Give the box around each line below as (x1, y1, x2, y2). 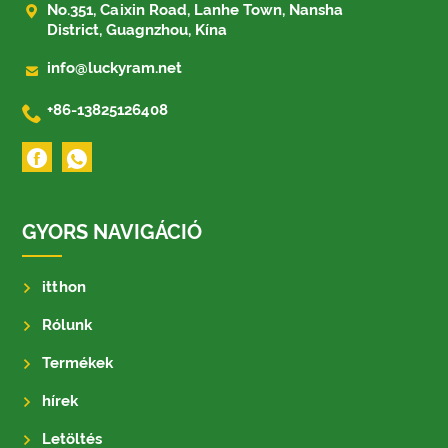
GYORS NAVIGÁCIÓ (22, 219, 203, 244)
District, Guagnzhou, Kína (47, 20, 228, 39)
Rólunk (42, 315, 93, 334)
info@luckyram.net (47, 58, 183, 77)
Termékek (42, 353, 114, 372)
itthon (42, 277, 87, 296)
